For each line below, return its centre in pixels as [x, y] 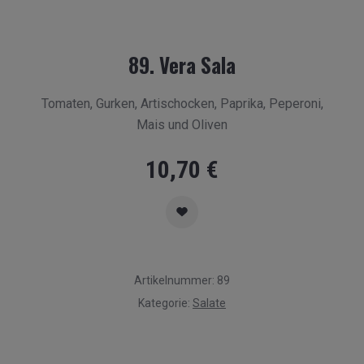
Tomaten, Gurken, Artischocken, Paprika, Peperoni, [182, 104]
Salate [209, 303]
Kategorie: [165, 303]
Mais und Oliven [182, 125]
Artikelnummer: [175, 280]
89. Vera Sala [182, 65]
